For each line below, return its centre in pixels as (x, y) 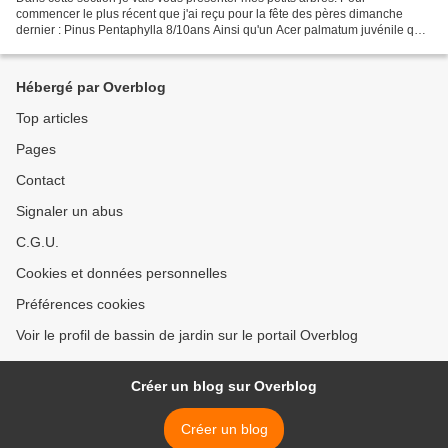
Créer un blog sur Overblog (224, 386)
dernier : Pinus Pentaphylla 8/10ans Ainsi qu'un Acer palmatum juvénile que (222, 29)
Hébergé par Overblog (91, 87)
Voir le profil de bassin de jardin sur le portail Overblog (187, 335)
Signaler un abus (69, 211)
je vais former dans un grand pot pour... (121, 45)
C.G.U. (37, 242)
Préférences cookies (80, 304)
